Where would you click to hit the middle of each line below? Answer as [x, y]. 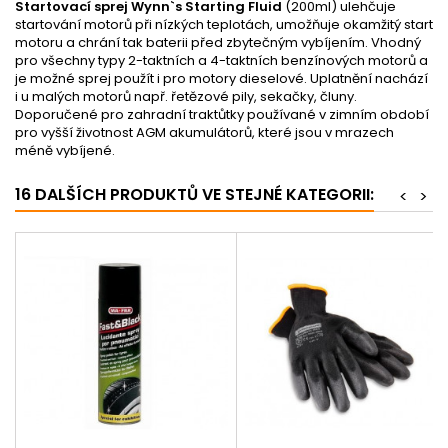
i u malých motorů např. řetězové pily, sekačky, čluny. [186, 96]
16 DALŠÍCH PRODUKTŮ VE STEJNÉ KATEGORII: [194, 194]
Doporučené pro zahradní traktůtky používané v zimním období [222, 114]
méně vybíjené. [65, 150]
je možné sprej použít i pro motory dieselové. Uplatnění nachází [221, 78]
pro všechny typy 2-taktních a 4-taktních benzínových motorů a [221, 60]
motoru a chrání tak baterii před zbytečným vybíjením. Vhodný [218, 42]
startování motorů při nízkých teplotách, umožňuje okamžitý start [224, 24]
